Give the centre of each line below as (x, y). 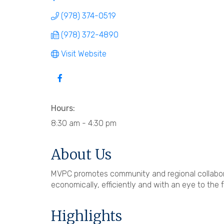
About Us (81, 154)
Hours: (63, 108)
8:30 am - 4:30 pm (84, 123)
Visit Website (84, 53)
